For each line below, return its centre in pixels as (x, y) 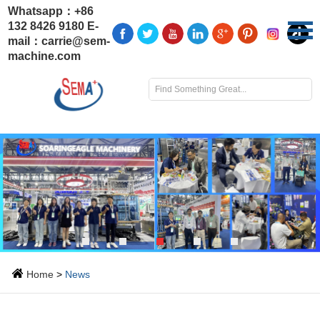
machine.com (45, 56)
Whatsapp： (41, 11)
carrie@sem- (76, 41)
